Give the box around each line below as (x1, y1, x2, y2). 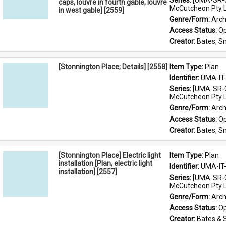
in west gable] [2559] (59, 6, 124, 14)
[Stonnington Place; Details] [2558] (59, 63, 167, 71)
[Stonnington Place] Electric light (59, 151, 161, 159)
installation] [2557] (59, 167, 117, 176)
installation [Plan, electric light (59, 159, 152, 167)
